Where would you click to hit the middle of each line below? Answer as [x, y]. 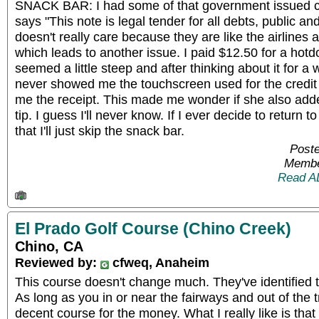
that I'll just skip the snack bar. [100, 130]
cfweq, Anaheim [159, 262]
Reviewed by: [58, 262]
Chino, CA [49, 246]
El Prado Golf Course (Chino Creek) [153, 229]
